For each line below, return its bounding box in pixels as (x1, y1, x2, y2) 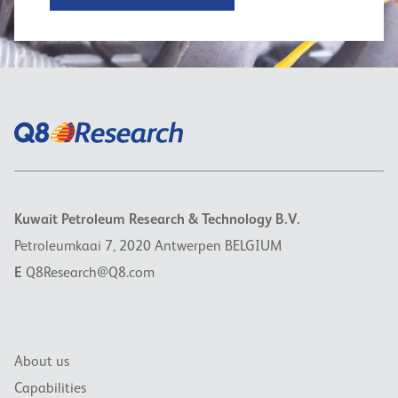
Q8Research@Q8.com (26, 266, 155, 281)
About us (14, 354, 69, 370)
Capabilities (14, 381, 86, 396)
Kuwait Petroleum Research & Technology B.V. (14, 212, 300, 227)
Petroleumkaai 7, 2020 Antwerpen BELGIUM (14, 239, 282, 254)
